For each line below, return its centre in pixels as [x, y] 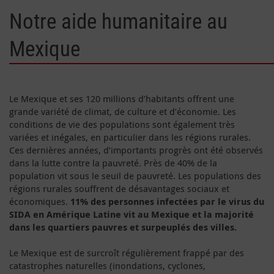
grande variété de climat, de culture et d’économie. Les [123, 111]
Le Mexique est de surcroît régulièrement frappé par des [127, 252]
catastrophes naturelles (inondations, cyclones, [107, 265]
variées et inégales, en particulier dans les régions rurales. [130, 137]
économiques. [40, 201]
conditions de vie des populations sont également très [122, 124]
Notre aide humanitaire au [118, 21]
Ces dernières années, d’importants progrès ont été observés [136, 150]
